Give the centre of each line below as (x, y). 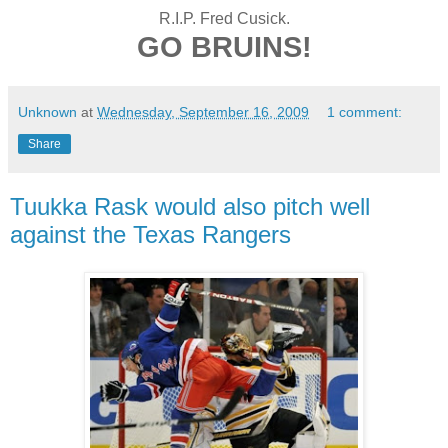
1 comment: (365, 111)
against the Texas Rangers (150, 234)
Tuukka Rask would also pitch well (190, 206)
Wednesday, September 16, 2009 (203, 111)
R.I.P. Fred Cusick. (224, 18)
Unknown (47, 111)
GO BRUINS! (224, 46)
